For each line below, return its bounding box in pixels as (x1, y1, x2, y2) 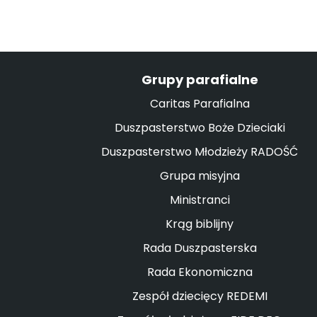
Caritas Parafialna (149, 96, 250, 112)
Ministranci (169, 192, 230, 208)
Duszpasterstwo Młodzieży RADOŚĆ (101, 144, 298, 160)
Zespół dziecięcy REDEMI (132, 288, 267, 304)
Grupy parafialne (141, 71, 258, 88)
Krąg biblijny (166, 216, 234, 232)
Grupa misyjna (159, 168, 240, 184)
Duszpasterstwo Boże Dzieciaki (114, 120, 285, 136)
